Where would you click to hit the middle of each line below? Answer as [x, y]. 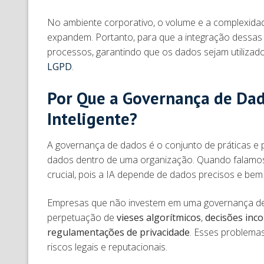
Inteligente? [92, 118]
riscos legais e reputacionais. [108, 247]
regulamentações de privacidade [118, 232]
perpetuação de [82, 217]
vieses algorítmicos [159, 217]
